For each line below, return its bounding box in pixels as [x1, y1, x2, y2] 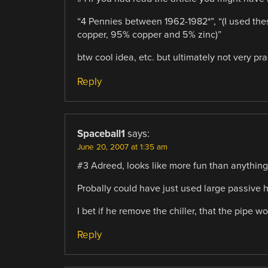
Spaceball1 [77, 127, 125, 140]
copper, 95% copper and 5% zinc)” [77, 29, 221, 41]
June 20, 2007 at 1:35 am [77, 142, 167, 152]
